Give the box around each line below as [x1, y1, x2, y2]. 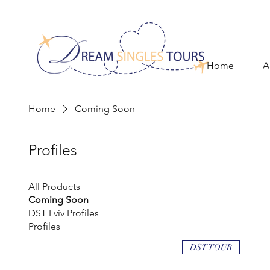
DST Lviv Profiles [28, 207, 99, 219]
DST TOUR [190, 242, 233, 253]
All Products [28, 180, 80, 192]
